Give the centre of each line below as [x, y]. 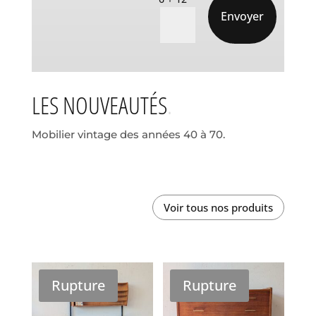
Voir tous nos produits [219, 207]
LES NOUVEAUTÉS [99, 105]
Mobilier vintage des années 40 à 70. [128, 135]
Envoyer [243, 16]
